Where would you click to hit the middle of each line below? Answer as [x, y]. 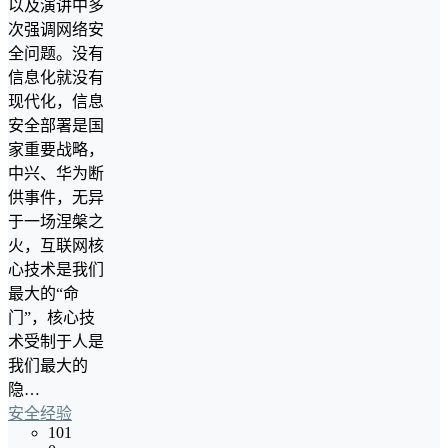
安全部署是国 [56, 126]
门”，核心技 [51, 318]
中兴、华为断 [56, 174]
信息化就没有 [56, 78]
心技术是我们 [56, 270]
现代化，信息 [56, 102]
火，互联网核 [56, 246]
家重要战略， [56, 150]
